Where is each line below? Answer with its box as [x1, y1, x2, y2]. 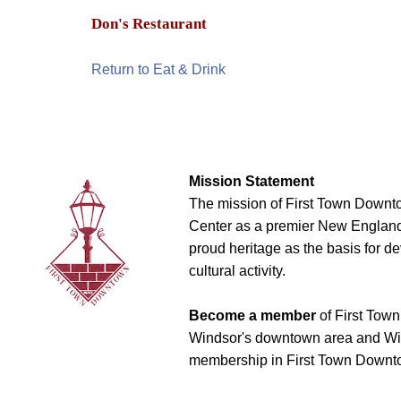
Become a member [189, 308, 316, 323]
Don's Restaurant [91, 15, 207, 32]
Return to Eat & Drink [91, 62, 226, 77]
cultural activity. [189, 263, 286, 278]
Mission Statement [189, 174, 314, 189]
